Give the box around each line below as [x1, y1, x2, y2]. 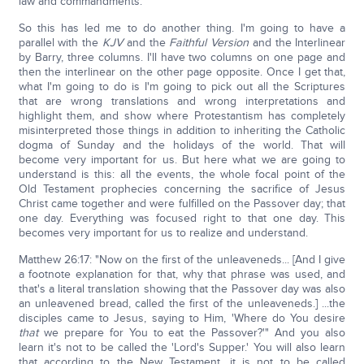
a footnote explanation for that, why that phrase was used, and [18, 267, 346, 281]
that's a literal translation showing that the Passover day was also [18, 282, 346, 296]
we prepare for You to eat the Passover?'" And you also [37, 326, 346, 340]
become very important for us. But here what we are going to [18, 153, 346, 167]
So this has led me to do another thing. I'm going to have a [18, 21, 346, 35]
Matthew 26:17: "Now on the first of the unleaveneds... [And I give [18, 253, 346, 266]
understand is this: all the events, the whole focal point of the [18, 167, 346, 181]
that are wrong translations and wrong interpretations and [18, 94, 346, 108]
